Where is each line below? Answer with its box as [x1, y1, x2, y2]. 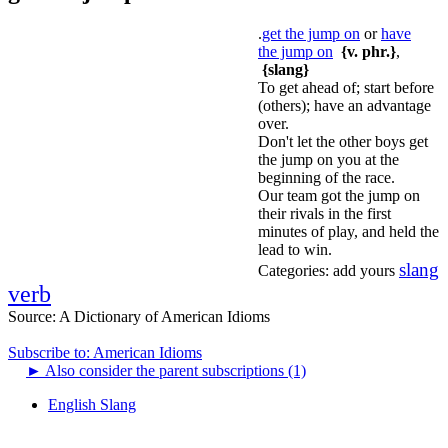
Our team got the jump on [258, 186, 420, 204]
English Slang [48, 395, 136, 413]
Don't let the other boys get [258, 132, 428, 150]
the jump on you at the [258, 150, 399, 168]
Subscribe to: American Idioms [8, 343, 202, 361]
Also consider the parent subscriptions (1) [42, 361, 306, 379]
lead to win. [258, 240, 332, 258]
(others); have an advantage [258, 96, 431, 114]
